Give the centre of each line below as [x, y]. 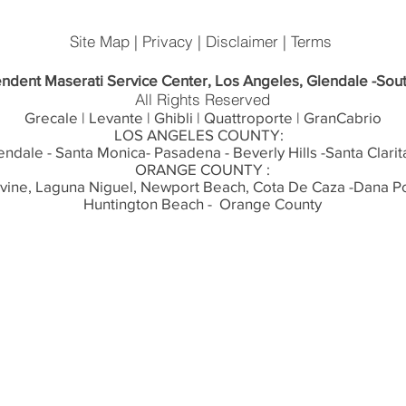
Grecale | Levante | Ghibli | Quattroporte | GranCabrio [203, 117]
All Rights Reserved [203, 99]
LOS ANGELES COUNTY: [203, 134]
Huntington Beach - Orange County [203, 203]
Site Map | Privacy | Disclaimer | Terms [203, 41]
